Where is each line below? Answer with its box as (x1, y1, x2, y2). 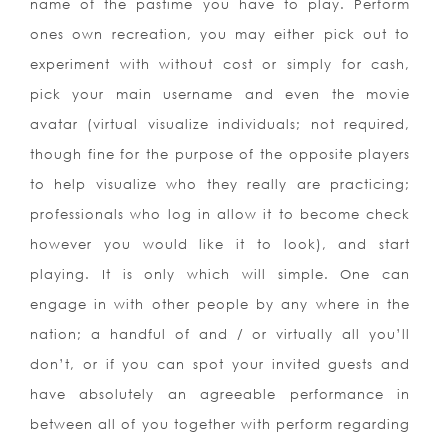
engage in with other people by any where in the (30, 296, 411, 313)
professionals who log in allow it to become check (30, 206, 411, 223)
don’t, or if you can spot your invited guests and (30, 356, 411, 373)
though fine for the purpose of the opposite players (30, 146, 411, 163)
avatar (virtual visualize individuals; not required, (30, 116, 411, 133)
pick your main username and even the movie (30, 86, 411, 103)
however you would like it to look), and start (30, 236, 411, 253)
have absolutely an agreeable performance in (30, 386, 411, 403)
